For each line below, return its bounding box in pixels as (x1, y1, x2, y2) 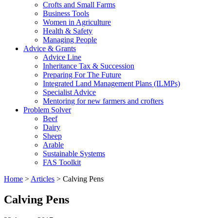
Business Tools (43, 9, 89, 18)
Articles (31, 175, 54, 183)
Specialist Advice (43, 88, 96, 96)
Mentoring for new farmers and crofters (43, 97, 163, 105)
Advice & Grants (23, 44, 76, 53)
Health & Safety (43, 27, 92, 35)
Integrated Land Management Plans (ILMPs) (43, 79, 180, 88)
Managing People (43, 36, 97, 44)
